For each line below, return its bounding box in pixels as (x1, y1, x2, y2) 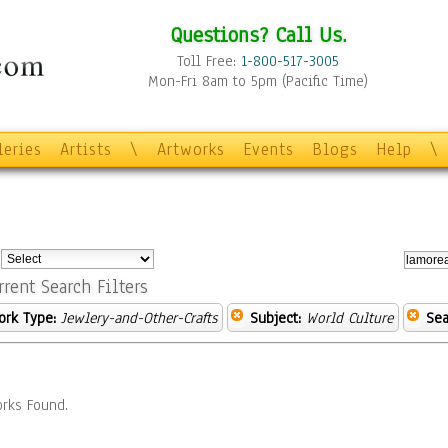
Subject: (250, 308, 301, 328)
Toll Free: (177, 51, 241, 71)
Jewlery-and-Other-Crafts (61, 308, 217, 328)
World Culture (306, 308, 393, 328)
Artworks (157, 138, 225, 161)
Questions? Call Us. (169, 20, 347, 49)
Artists (60, 138, 112, 161)
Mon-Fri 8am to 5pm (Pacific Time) (148, 71, 368, 91)
